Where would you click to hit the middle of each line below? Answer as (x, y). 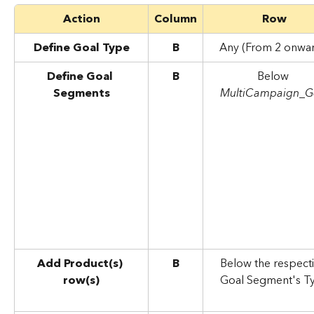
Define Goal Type (81, 47)
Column (176, 19)
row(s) (81, 280)
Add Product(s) (81, 263)
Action (81, 19)
